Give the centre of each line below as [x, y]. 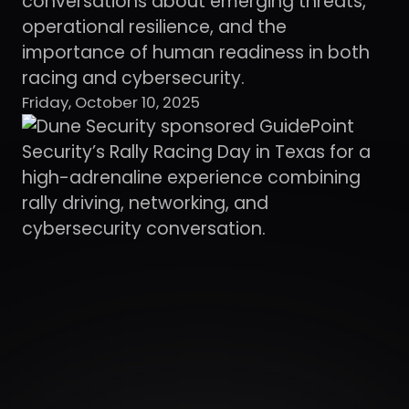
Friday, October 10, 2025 [110, 103]
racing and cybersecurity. [133, 79]
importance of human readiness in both [195, 53]
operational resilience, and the [154, 27]
